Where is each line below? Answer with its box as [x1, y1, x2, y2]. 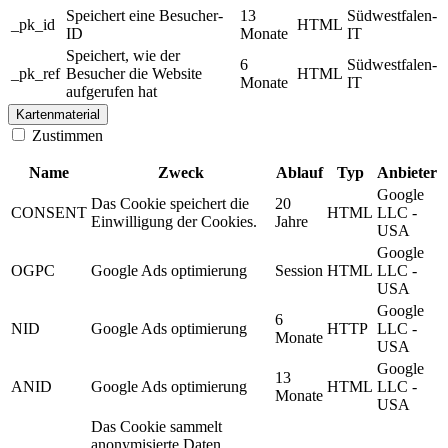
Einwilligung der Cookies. [91, 213, 257, 231]
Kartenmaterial [16, 107, 100, 123]
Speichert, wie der [66, 47, 180, 65]
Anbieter [377, 164, 437, 182]
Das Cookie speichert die [91, 195, 249, 213]
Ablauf [275, 164, 323, 182]
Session [275, 262, 323, 280]
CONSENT [11, 204, 87, 222]
